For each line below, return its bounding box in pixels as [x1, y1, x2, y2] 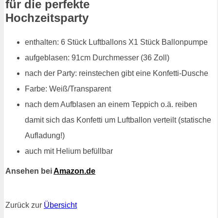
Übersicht [44, 201, 77, 210]
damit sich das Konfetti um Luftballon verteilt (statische [25, 116, 211, 125]
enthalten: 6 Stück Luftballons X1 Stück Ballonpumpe [25, 38, 208, 47]
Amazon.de [54, 167, 95, 176]
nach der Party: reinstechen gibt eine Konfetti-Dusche [25, 69, 208, 78]
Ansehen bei [5, 167, 54, 176]
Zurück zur [5, 201, 44, 210]
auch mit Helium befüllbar [25, 147, 113, 156]
